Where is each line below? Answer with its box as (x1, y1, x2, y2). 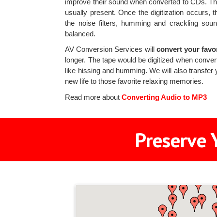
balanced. (65, 29, 96, 38)
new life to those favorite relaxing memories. (65, 77, 204, 85)
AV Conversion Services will (65, 45, 156, 53)
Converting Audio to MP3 (120, 93, 207, 101)
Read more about (65, 93, 120, 101)
